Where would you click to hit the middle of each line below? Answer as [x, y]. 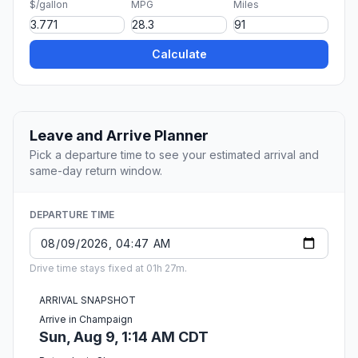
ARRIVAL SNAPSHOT [88, 300]
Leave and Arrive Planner [119, 136]
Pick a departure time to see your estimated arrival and [174, 155]
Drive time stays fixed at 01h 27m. [108, 268]
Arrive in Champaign [86, 320]
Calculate [179, 54]
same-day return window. [96, 171]
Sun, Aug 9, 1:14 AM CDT [124, 337]
